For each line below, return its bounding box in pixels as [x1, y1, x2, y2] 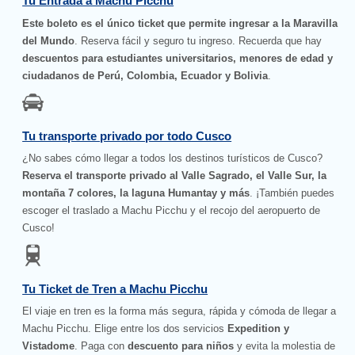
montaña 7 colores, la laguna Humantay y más [22, 187, 250, 200]
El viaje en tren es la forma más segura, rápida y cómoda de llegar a [22, 305, 337, 318]
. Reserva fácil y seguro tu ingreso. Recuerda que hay [74, 34, 323, 47]
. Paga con [74, 340, 128, 353]
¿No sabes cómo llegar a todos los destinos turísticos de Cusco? [22, 152, 323, 165]
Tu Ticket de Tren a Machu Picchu [22, 281, 208, 296]
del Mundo [22, 34, 75, 47]
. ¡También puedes [250, 187, 335, 200]
